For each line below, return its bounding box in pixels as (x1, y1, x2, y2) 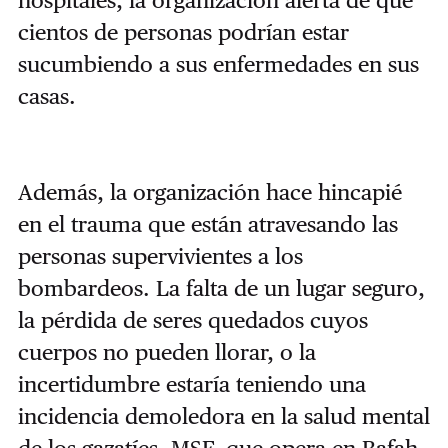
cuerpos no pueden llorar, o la (17, 338, 316, 365)
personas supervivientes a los (17, 242, 303, 269)
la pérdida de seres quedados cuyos (17, 306, 368, 333)
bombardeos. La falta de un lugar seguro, (17, 274, 425, 301)
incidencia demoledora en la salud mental (17, 402, 430, 429)
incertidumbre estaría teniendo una (17, 370, 366, 397)
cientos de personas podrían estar (17, 18, 349, 45)
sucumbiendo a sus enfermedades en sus (17, 50, 419, 77)
